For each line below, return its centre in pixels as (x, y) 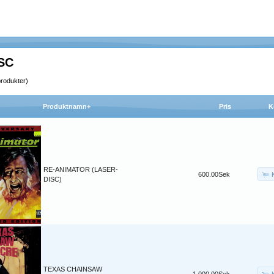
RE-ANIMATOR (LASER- (81, 170)
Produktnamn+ (67, 107)
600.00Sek (214, 175)
